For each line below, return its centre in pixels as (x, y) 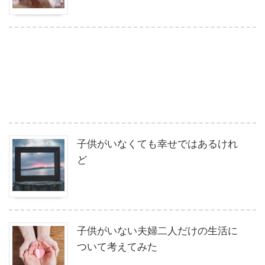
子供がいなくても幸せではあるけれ (157, 143)
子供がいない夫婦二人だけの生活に (157, 230)
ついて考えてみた (117, 245)
